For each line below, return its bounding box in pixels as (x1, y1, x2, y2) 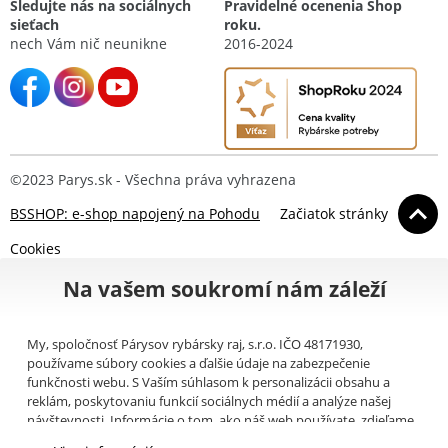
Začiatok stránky (280, 204, 388, 224)
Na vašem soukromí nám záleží (62, 274, 386, 303)
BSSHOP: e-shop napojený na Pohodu (10, 204, 260, 224)
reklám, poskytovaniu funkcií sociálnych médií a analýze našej (26, 391, 391, 410)
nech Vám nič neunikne (10, 34, 167, 54)
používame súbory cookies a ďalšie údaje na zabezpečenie (26, 353, 370, 372)
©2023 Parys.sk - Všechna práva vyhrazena (10, 169, 296, 189)
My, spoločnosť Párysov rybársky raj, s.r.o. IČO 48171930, (26, 334, 363, 353)
